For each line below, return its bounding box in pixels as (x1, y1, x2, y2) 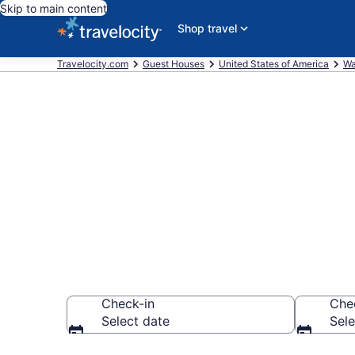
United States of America (219, 58, 329, 70)
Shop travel (177, 21, 237, 35)
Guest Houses (143, 58, 204, 70)
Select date (101, 313, 170, 329)
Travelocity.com (57, 58, 128, 70)
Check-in (101, 296, 155, 311)
